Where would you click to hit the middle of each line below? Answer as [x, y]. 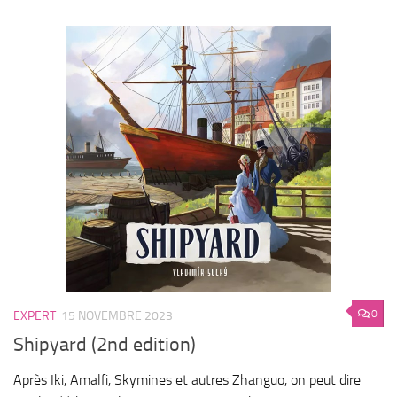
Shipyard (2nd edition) [105, 344]
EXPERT [35, 315]
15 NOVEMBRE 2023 [117, 315]
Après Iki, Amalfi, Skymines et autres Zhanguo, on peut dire [187, 379]
